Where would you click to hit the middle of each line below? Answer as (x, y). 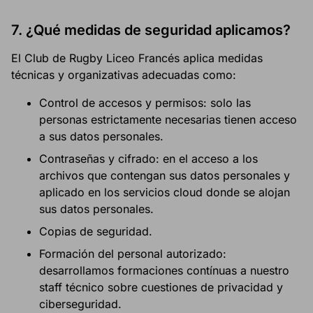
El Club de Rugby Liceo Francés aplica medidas (137, 58)
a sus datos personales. (101, 137)
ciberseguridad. (80, 304)
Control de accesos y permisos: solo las (145, 103)
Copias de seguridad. (96, 232)
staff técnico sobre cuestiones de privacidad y (161, 287)
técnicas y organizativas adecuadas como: (124, 75)
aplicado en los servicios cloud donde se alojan (165, 192)
